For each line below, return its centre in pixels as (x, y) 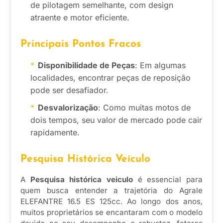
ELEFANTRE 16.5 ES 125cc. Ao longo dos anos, (111, 202)
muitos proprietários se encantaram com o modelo (111, 213)
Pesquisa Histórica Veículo (85, 159)
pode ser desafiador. (69, 90)
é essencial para (168, 180)
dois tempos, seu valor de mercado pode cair (116, 120)
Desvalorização (68, 108)
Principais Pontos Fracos (81, 44)
